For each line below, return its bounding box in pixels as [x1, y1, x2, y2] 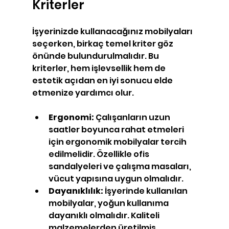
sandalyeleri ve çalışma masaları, [48, 161, 193, 172]
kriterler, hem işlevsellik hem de [32, 62, 167, 74]
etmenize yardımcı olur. [32, 87, 134, 99]
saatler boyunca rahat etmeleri [48, 124, 186, 135]
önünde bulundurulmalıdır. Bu [32, 50, 161, 62]
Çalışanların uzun [94, 111, 172, 123]
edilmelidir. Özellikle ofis [48, 148, 151, 160]
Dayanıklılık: [48, 185, 103, 197]
